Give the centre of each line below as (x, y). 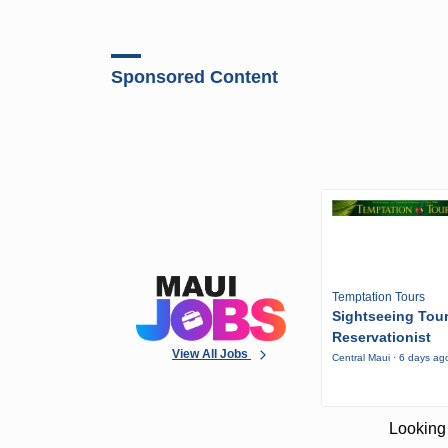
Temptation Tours (379, 297)
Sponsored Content (195, 76)
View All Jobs (212, 353)
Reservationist (382, 337)
